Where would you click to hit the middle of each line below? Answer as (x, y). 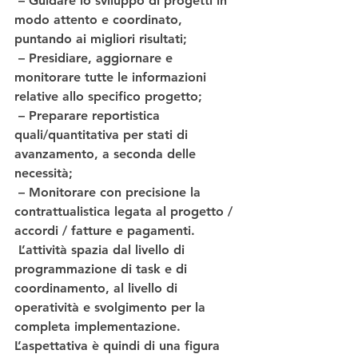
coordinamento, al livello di (98, 288)
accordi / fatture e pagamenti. (105, 231)
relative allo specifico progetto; (108, 97)
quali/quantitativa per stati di (103, 135)
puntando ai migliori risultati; (101, 39)
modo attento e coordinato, (100, 20)
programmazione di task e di (103, 269)
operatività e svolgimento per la (112, 308)
